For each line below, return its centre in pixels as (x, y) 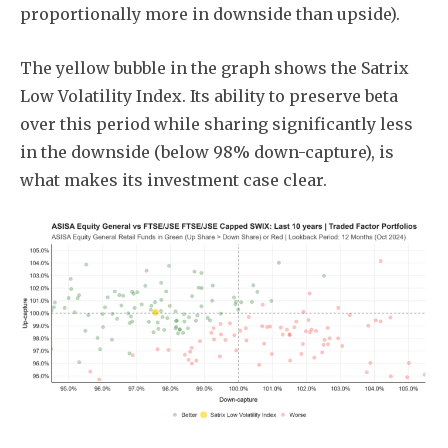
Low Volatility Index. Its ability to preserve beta (209, 96)
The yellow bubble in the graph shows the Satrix (214, 68)
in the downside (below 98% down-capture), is (207, 152)
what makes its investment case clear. (173, 180)
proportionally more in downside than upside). (210, 14)
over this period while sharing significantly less (216, 124)
